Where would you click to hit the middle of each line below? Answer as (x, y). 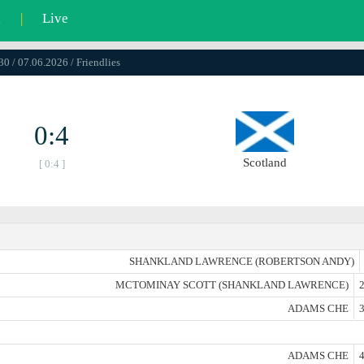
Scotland (264, 162)
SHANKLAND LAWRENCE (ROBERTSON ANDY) (242, 261)
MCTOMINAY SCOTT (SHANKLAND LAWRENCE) (232, 285)
